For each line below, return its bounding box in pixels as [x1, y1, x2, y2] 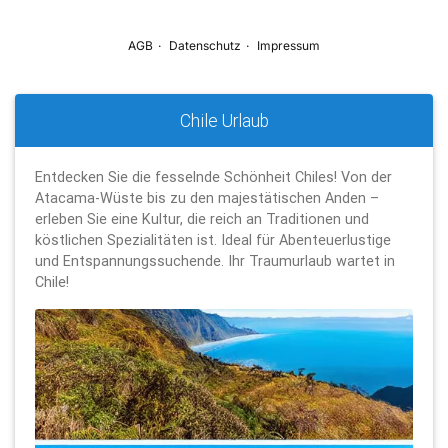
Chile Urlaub [179, 109, 269, 132]
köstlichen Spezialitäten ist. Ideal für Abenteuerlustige [35, 231, 391, 249]
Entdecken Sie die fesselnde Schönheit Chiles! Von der [35, 168, 392, 186]
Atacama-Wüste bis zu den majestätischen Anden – [35, 189, 379, 207]
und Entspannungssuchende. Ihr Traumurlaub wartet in [35, 252, 395, 270]
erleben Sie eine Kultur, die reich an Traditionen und [35, 210, 369, 228]
